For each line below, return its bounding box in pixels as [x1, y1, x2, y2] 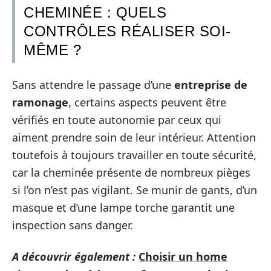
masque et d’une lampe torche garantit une [12, 200, 235, 215]
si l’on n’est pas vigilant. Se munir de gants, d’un [12, 183, 257, 197]
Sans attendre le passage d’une [12, 77, 174, 92]
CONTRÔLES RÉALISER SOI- [24, 22, 231, 39]
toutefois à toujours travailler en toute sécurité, [12, 148, 256, 162]
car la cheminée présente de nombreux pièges [12, 165, 250, 180]
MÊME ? [24, 41, 81, 58]
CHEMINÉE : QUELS [24, 4, 166, 21]
